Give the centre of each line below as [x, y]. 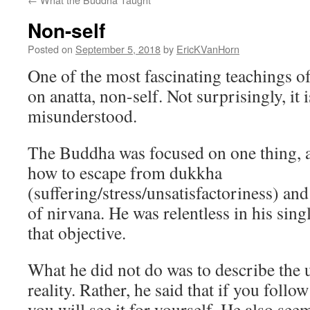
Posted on [50, 49]
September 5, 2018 [118, 49]
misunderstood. [82, 116]
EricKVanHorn [208, 49]
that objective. [77, 232]
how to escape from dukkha [125, 172]
